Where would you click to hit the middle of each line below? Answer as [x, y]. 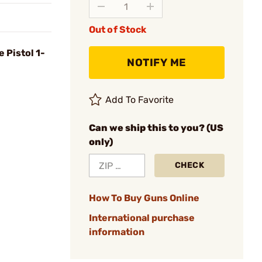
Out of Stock [118, 30]
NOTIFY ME [157, 63]
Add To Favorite [140, 100]
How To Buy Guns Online [144, 198]
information [117, 232]
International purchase [142, 218]
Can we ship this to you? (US [156, 128]
